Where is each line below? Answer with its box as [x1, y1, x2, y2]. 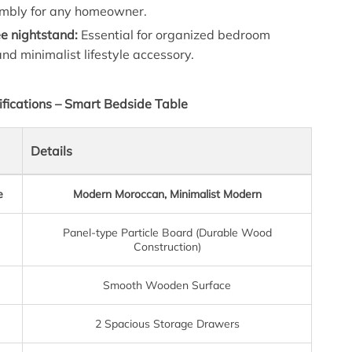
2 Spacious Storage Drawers [94, 316, 240, 331]
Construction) [133, 239, 201, 254]
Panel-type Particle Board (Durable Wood [62, 225, 272, 240]
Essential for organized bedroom [78, 26, 271, 42]
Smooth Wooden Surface [103, 277, 232, 292]
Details [31, 142, 73, 159]
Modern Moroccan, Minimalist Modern [72, 186, 262, 201]
